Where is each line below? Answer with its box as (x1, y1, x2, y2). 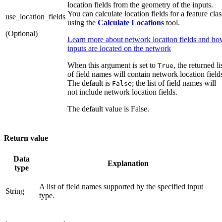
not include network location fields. (67, 88, 177, 97)
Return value (4, 133, 48, 142)
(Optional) (5, 29, 38, 38)
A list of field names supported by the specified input (39, 182, 203, 191)
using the (67, 18, 98, 27)
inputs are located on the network (67, 44, 171, 53)
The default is (67, 79, 112, 88)
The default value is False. (67, 105, 149, 113)
